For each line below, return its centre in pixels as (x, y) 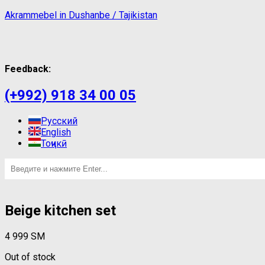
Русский (59, 121)
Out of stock (30, 257)
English (56, 132)
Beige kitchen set (60, 210)
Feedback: (28, 69)
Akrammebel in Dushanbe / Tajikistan (81, 15)
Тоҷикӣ (54, 143)
